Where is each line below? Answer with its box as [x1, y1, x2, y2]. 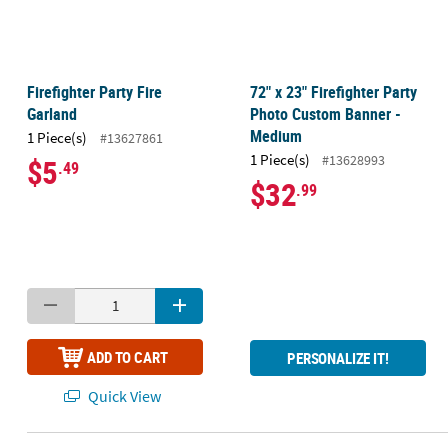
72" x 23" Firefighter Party [249, 80, 417, 103]
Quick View [85, 385, 162, 406]
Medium [249, 124, 302, 147]
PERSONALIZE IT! [287, 347, 389, 368]
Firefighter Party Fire [26, 80, 162, 103]
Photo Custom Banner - [249, 102, 401, 125]
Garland [26, 102, 77, 125]
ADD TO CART [87, 347, 168, 368]
